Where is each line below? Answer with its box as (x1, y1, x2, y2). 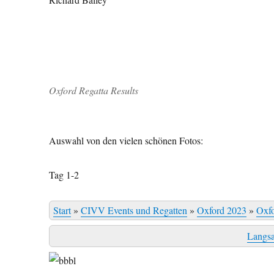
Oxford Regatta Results (49, 83, 139, 97)
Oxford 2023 (197, 203, 247, 217)
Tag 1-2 (49, 168, 83, 181)
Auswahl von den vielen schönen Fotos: (49, 133, 204, 147)
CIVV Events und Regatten (81, 203, 188, 217)
